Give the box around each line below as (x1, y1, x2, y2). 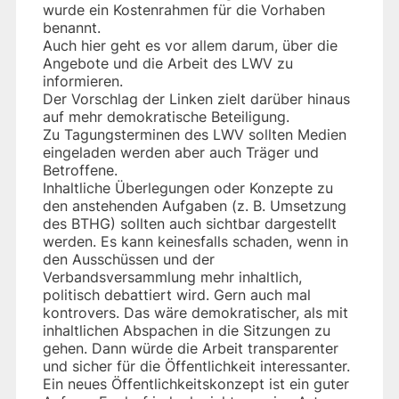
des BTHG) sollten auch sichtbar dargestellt (43, 214, 337, 232)
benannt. (43, 18, 101, 37)
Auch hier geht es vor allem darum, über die (43, 36, 338, 54)
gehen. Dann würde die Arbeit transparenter (43, 338, 338, 357)
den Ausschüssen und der (43, 249, 215, 268)
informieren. (43, 71, 123, 90)
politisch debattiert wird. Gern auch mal (43, 285, 311, 304)
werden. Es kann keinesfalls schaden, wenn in (43, 232, 348, 250)
